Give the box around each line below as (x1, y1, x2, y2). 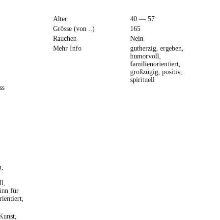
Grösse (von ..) (53, 25, 95, 32)
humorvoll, (130, 53, 161, 60)
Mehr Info (53, 45, 82, 53)
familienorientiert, (130, 60, 181, 68)
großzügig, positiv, (130, 68, 182, 76)
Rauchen (53, 34, 77, 42)
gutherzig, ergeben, (130, 45, 184, 53)
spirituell (130, 76, 155, 84)
